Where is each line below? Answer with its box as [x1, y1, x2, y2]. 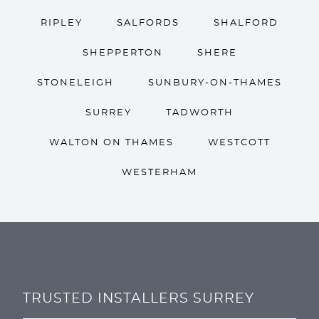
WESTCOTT [207, 138, 271, 147]
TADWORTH [166, 108, 234, 117]
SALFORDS [117, 19, 179, 28]
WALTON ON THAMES [48, 138, 174, 147]
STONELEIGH [37, 78, 114, 88]
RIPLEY [41, 19, 83, 28]
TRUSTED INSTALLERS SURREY [23, 292, 254, 305]
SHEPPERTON [82, 48, 163, 58]
